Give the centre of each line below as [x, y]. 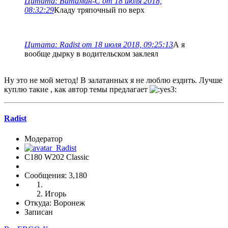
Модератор [44, 138]
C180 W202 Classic [57, 157]
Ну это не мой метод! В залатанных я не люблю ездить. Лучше [113, 80]
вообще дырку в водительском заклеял [91, 54]
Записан [39, 212]
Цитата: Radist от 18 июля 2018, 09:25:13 [99, 45]
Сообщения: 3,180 [56, 175]
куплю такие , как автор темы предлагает [77, 90]
